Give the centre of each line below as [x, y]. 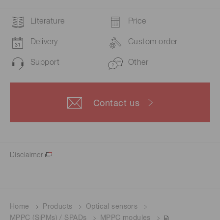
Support [45, 63]
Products [58, 207]
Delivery [44, 42]
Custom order [153, 42]
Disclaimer [27, 155]
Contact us [116, 104]
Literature [48, 22]
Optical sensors [112, 207]
